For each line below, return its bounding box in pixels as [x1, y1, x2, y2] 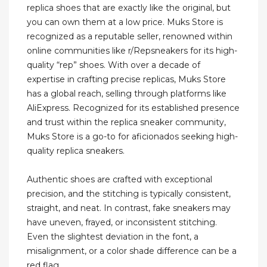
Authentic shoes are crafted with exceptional [27, 174, 212, 185]
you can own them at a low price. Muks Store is [27, 17, 223, 28]
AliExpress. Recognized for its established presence [27, 103, 240, 114]
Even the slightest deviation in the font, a [27, 231, 198, 243]
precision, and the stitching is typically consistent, [27, 188, 231, 200]
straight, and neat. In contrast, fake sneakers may [27, 203, 231, 214]
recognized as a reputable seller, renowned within [27, 31, 232, 42]
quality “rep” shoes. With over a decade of [27, 60, 200, 71]
